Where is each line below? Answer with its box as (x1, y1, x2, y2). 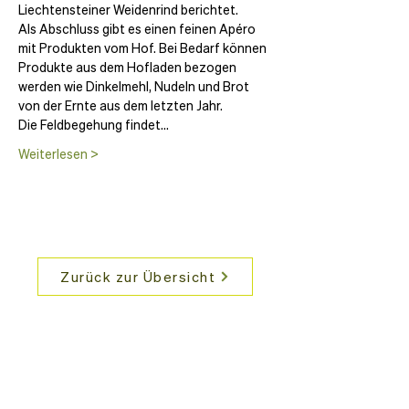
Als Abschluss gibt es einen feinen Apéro (18, 20, 258, 37)
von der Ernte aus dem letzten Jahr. (18, 97, 223, 114)
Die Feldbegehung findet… (18, 116, 169, 133)
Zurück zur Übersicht (60, 267, 215, 286)
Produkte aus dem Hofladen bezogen (18, 58, 239, 76)
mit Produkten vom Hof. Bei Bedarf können (18, 39, 269, 57)
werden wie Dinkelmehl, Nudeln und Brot (18, 78, 252, 95)
